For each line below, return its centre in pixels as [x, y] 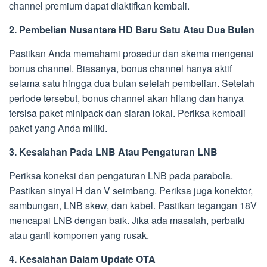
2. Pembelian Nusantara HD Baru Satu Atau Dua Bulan [132, 30]
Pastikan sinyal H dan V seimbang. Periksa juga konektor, [131, 191]
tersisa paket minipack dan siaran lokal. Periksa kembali [127, 113]
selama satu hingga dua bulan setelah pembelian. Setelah [132, 83]
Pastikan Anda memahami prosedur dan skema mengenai [131, 54]
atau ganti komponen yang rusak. [79, 235]
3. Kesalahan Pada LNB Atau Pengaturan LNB [113, 152]
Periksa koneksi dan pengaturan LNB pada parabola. [121, 176]
